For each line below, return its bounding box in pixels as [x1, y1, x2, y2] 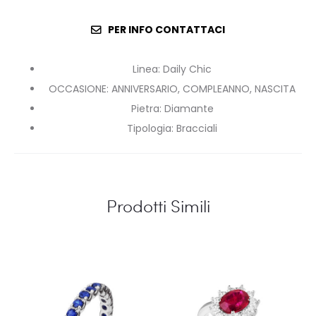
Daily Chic [163, 62, 212, 76]
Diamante [164, 102, 214, 116]
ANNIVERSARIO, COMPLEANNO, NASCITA [111, 82, 296, 96]
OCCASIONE [49, 82, 107, 96]
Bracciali [176, 121, 217, 135]
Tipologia [127, 121, 171, 135]
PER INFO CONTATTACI [108, 23, 225, 37]
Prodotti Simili [106, 194, 210, 217]
